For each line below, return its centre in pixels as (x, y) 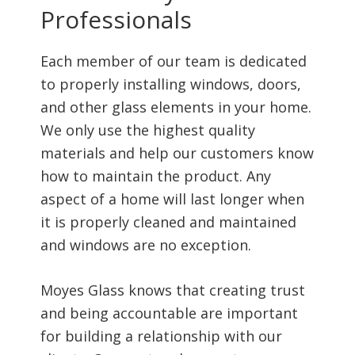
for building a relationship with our (161, 336)
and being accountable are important (169, 313)
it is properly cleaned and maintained (168, 222)
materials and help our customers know (177, 153)
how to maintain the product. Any (155, 176)
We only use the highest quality (147, 130)
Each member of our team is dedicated (173, 61)
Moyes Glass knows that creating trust (172, 290)
